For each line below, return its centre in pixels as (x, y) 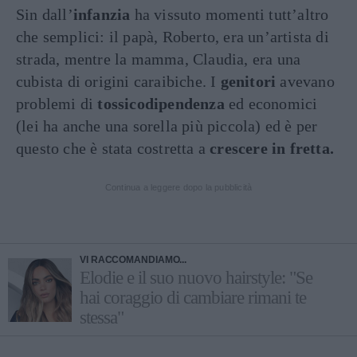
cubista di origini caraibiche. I (118, 81)
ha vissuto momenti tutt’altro (229, 14)
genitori (248, 81)
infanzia (102, 14)
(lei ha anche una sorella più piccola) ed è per (167, 126)
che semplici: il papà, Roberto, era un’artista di (173, 37)
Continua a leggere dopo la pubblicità (178, 187)
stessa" (102, 318)
